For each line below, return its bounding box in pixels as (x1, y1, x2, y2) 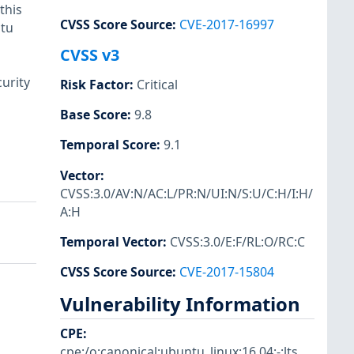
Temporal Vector (60, 232, 163, 250)
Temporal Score (60, 136, 156, 154)
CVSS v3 (60, 44, 119, 66)
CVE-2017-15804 (179, 262, 274, 281)
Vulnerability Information (60, 291, 300, 317)
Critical (137, 76, 178, 94)
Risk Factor (60, 76, 130, 94)
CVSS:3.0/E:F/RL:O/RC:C (170, 232, 305, 250)
